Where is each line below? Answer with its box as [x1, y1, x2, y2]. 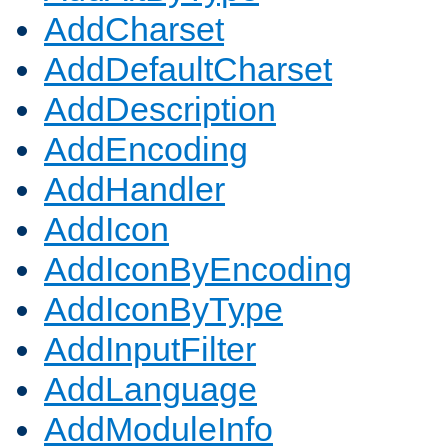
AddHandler [44, 170, 225, 209]
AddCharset [44, 10, 224, 49]
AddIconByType [44, 290, 283, 329]
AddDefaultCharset [44, 50, 332, 89]
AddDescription [44, 90, 276, 129]
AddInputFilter [44, 330, 256, 369]
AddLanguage [44, 370, 257, 409]
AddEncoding [44, 130, 248, 169]
